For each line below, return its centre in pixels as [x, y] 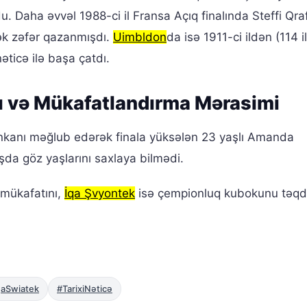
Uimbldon [140, 37]
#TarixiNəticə [85, 289]
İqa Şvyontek [100, 194]
